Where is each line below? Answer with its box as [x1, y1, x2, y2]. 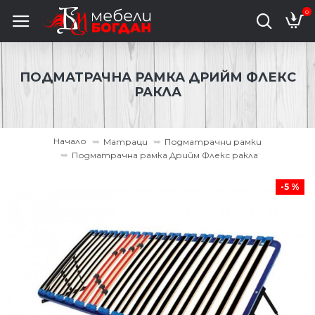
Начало [53, 136, 86, 146]
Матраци [103, 136, 148, 147]
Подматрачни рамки [165, 136, 262, 147]
